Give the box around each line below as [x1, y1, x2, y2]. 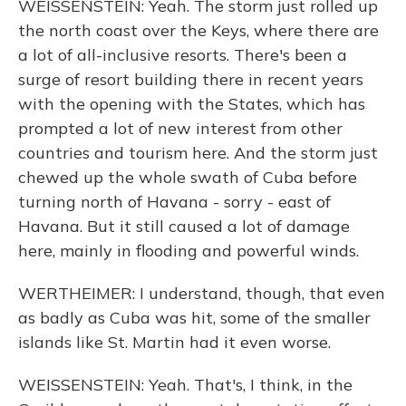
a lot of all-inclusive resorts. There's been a [18, 44, 347, 65]
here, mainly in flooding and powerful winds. [18, 240, 359, 261]
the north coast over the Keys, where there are [18, 20, 379, 41]
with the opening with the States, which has [18, 93, 365, 114]
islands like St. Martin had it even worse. [18, 332, 331, 353]
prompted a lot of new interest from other [18, 118, 343, 139]
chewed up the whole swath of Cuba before [18, 167, 357, 188]
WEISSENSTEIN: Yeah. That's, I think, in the [18, 374, 353, 395]
